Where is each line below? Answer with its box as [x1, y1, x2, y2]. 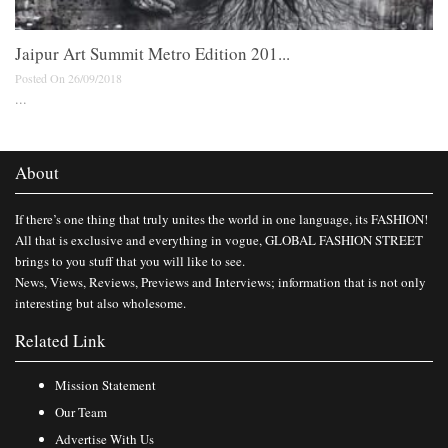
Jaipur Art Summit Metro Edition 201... [15, 42, 290, 66]
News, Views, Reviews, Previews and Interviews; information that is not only [15, 273, 426, 292]
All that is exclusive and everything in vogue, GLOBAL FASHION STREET [15, 231, 423, 250]
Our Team [55, 403, 107, 422]
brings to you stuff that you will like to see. [15, 252, 245, 271]
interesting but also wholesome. [15, 294, 186, 313]
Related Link [15, 329, 106, 353]
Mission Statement [55, 376, 156, 395]
